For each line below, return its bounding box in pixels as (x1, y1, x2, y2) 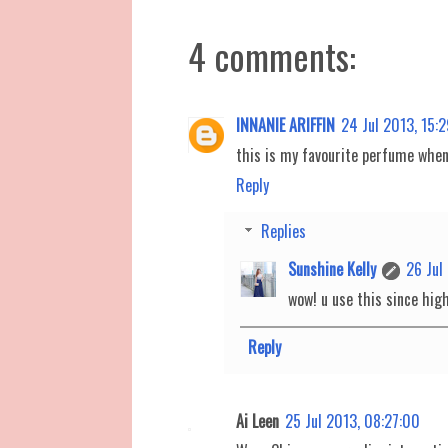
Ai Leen (236, 408, 279, 433)
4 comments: (188, 28, 356, 82)
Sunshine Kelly (288, 256, 376, 281)
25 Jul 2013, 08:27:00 (285, 408, 420, 433)
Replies (260, 218, 306, 243)
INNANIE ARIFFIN (236, 112, 335, 137)
